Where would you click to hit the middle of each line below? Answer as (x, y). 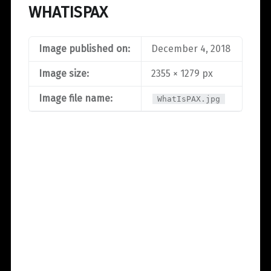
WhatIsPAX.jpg (189, 99)
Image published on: (84, 48)
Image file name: (75, 98)
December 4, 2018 (191, 48)
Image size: (64, 73)
